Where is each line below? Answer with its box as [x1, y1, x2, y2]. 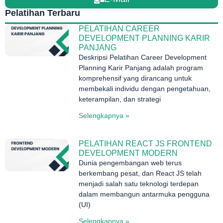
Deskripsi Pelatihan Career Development [79, 53, 207, 62]
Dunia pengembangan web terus [79, 159, 182, 167]
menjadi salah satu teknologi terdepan [79, 180, 199, 188]
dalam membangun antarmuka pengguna [79, 190, 210, 199]
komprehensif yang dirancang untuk [79, 74, 192, 83]
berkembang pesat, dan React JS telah [79, 169, 202, 178]
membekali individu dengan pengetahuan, [79, 85, 211, 93]
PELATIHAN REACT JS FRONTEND [79, 139, 213, 148]
